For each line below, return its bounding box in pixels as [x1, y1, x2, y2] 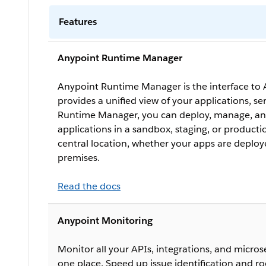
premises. [58, 151, 100, 164]
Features [59, 15, 97, 28]
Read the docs [58, 179, 121, 192]
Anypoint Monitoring [58, 214, 153, 227]
